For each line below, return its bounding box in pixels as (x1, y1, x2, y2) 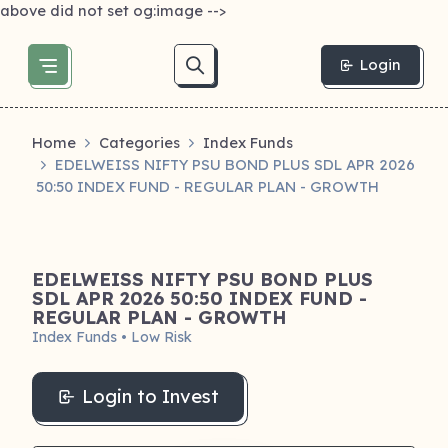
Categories (99, 133, 180, 152)
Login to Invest (82, 384, 219, 409)
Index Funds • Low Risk (32, 328, 192, 346)
